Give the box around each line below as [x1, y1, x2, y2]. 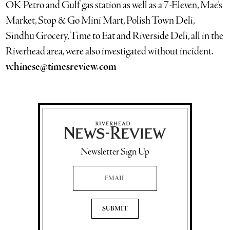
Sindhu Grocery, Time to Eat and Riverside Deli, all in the [6, 29, 224, 43]
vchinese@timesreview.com [6, 60, 117, 74]
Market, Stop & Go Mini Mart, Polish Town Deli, [6, 14, 195, 28]
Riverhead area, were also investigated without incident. [6, 45, 214, 59]
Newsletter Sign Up [81, 146, 149, 159]
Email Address [73, 165, 99, 172]
